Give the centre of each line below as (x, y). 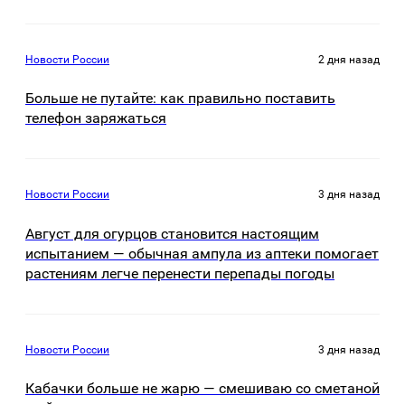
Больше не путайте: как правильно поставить (180, 99)
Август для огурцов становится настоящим (172, 233)
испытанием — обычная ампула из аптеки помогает (202, 253)
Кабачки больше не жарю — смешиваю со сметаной (202, 389)
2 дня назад (349, 59)
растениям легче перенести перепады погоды (180, 273)
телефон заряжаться (96, 118)
